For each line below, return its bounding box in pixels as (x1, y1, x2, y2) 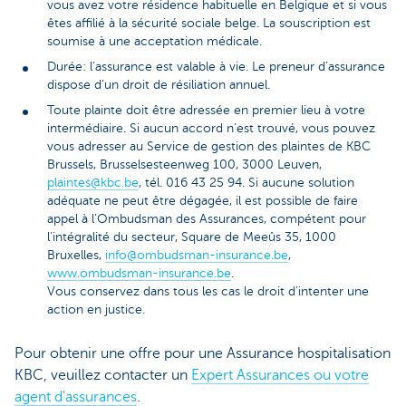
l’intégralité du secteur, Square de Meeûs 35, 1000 (47, 229, 336, 244)
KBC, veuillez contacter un (14, 367, 191, 384)
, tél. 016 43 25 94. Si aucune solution (139, 175, 354, 189)
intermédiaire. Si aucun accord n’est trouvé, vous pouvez (47, 121, 375, 135)
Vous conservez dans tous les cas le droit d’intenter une (47, 284, 369, 298)
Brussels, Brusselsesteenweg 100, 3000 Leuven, (47, 157, 322, 171)
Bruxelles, (47, 247, 105, 262)
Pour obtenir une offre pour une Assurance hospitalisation (14, 345, 391, 362)
